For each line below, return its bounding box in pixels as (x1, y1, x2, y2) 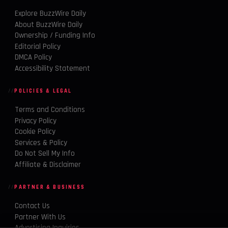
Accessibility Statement (15, 63, 90, 73)
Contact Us (15, 201, 50, 211)
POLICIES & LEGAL (14, 87, 72, 95)
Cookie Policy (15, 127, 55, 137)
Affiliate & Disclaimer (15, 159, 81, 169)
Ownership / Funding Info (15, 31, 95, 41)
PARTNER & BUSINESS (14, 183, 85, 191)
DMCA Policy (15, 52, 52, 63)
